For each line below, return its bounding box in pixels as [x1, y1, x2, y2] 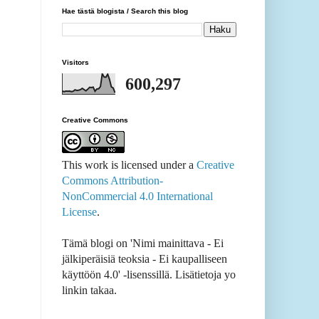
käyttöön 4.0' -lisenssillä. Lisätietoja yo [62, 268, 236, 281]
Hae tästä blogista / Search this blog [62, 7, 188, 16]
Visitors [62, 58, 89, 67]
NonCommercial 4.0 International [62, 190, 213, 203]
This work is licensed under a [62, 159, 197, 172]
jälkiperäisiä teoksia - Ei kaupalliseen [62, 253, 227, 266]
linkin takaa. [62, 284, 117, 297]
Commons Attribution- [62, 174, 163, 187]
